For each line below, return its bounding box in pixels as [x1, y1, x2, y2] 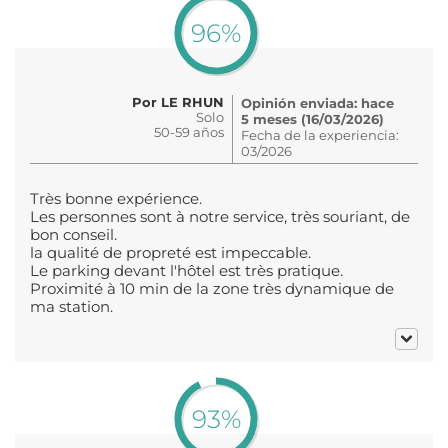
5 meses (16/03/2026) [241, 110, 384, 127]
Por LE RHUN [132, 93, 224, 110]
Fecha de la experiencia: [241, 126, 399, 143]
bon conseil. [30, 225, 117, 244]
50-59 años [154, 123, 224, 140]
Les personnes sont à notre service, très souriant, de [30, 207, 410, 226]
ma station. [30, 297, 113, 316]
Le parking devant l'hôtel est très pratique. [30, 261, 343, 280]
